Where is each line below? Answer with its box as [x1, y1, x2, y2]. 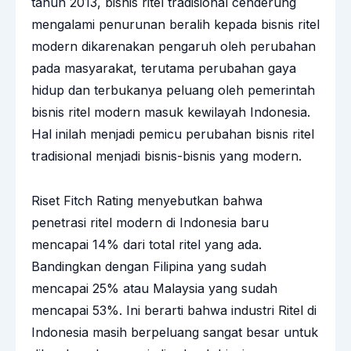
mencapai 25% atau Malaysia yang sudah [31, 280, 277, 296]
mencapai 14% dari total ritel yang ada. [31, 236, 262, 252]
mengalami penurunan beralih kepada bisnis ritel [31, 16, 320, 32]
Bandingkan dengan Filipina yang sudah [31, 258, 266, 274]
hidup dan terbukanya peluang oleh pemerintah [31, 81, 315, 98]
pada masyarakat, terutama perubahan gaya [31, 60, 296, 76]
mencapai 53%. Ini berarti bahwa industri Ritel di [31, 302, 317, 318]
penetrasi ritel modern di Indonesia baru [31, 214, 269, 230]
